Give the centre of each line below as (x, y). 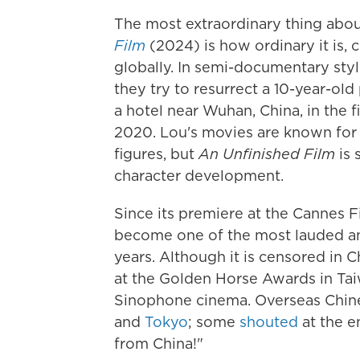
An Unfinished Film (267, 154)
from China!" (159, 344)
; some (214, 322)
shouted (269, 322)
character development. (199, 176)
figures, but (156, 154)
